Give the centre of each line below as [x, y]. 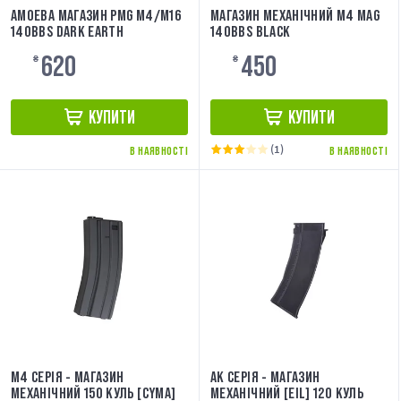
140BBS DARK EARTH [68, 32]
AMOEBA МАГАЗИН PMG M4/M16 [96, 16]
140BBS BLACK [251, 32]
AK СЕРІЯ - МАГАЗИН [265, 377]
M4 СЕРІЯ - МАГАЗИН [68, 377]
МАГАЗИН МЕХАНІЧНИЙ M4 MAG [295, 16]
